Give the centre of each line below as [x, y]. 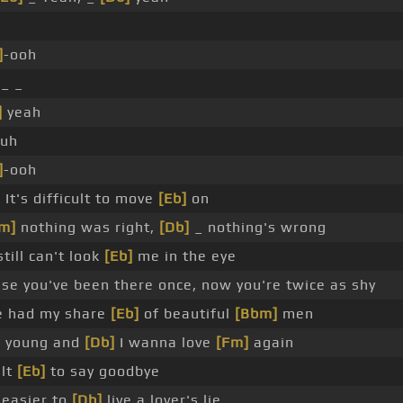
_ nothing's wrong [258, 228]
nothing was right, [87, 228]
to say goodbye [103, 372]
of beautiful [187, 314]
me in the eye [184, 256]
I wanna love [165, 343]
